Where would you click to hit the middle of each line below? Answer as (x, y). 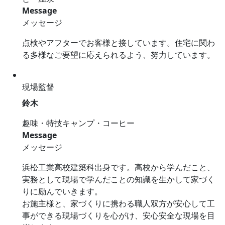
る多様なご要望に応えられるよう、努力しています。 (119, 55)
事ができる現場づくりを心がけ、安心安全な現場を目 (119, 216)
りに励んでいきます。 (62, 192)
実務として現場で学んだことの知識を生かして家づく (119, 180)
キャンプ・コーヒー (98, 123)
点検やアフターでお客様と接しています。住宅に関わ (119, 43)
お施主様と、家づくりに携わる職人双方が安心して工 (119, 204)
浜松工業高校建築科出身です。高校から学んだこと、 (119, 167)
